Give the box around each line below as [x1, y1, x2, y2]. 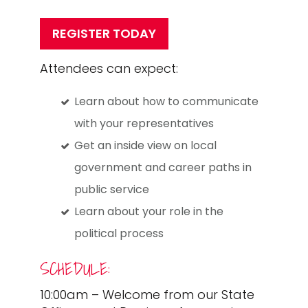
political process [74, 225, 164, 241]
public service [74, 181, 150, 197]
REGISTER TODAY [52, 24, 157, 42]
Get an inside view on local [74, 137, 217, 153]
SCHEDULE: [40, 254, 111, 283]
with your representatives [74, 115, 214, 131]
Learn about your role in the [74, 203, 224, 219]
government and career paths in [74, 159, 252, 175]
